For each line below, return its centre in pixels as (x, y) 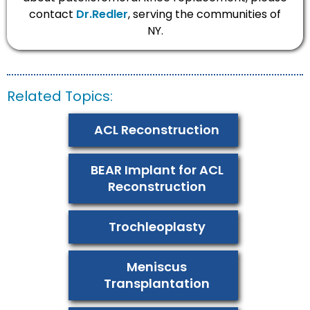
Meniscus (157, 267)
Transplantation (157, 284)
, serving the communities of (204, 15)
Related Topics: (60, 97)
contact (53, 15)
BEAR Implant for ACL (157, 170)
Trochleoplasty (157, 227)
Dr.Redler (102, 15)
